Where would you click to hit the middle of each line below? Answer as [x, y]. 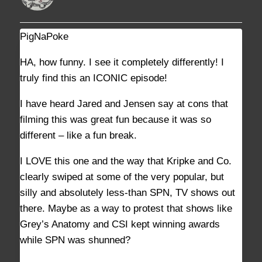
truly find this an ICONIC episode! [94, 78]
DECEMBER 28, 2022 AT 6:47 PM [172, 37]
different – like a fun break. [78, 136]
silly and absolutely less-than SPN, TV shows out [127, 193]
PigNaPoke [44, 37]
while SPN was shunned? [75, 240]
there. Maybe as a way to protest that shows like [126, 209]
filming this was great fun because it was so [116, 120]
